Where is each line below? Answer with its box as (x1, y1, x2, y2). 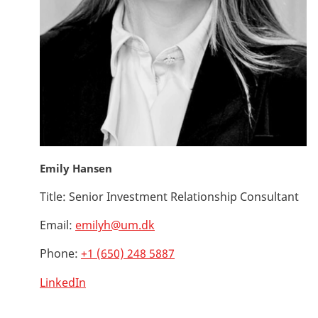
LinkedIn (40, 274, 86, 290)
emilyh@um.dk (75, 216, 155, 233)
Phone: (40, 245, 78, 261)
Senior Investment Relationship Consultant (66, 188, 299, 204)
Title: (40, 188, 66, 204)
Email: (40, 216, 72, 233)
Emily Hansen (40, 160, 112, 175)
